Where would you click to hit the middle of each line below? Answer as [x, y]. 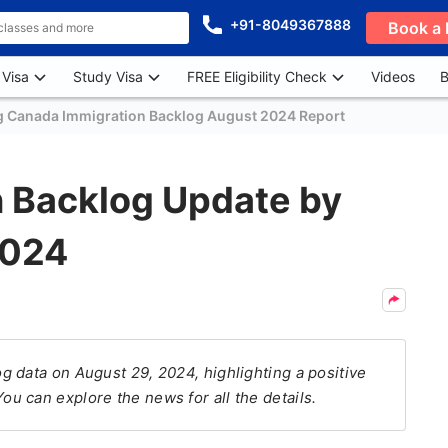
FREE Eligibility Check [257, 76]
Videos [393, 76]
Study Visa [108, 76]
